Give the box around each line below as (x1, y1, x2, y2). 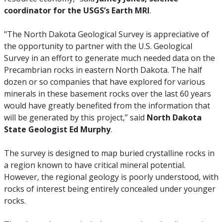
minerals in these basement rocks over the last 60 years (3, 88, 211, 99)
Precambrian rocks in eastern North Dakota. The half (3, 64, 202, 75)
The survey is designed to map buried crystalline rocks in (3, 148, 215, 159)
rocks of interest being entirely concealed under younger (3, 183, 216, 194)
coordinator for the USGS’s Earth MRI (3, 5, 150, 16)
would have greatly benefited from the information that (3, 100, 210, 111)
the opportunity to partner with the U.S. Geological (3, 41, 192, 52)
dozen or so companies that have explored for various (3, 76, 205, 87)
